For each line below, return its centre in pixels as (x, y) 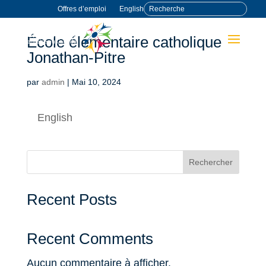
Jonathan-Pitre (76, 58)
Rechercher (211, 162)
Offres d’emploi (82, 9)
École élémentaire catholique (124, 42)
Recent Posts (72, 199)
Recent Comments (90, 239)
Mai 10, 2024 (96, 82)
